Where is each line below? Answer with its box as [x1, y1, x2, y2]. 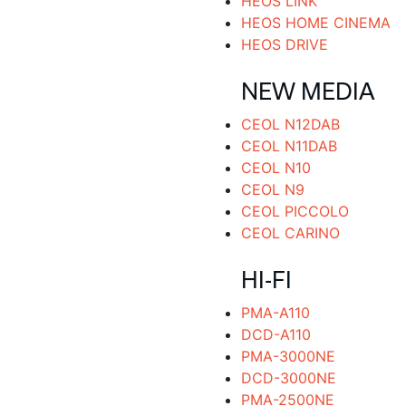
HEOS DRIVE [240, 35, 328, 53]
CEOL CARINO [240, 224, 340, 242]
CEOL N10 [240, 159, 311, 177]
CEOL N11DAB [240, 137, 337, 155]
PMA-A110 [240, 304, 310, 322]
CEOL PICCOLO [240, 202, 349, 220]
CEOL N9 [240, 180, 304, 198]
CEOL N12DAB [240, 115, 340, 133]
